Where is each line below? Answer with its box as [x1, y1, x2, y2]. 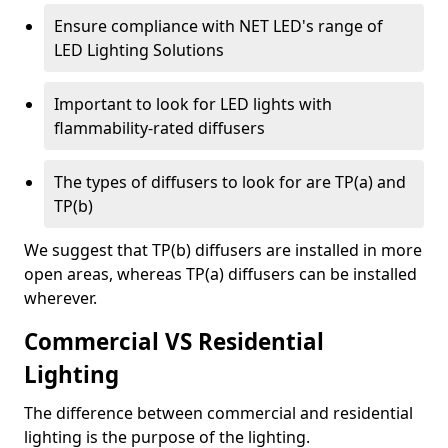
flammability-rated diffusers [54, 116, 265, 139]
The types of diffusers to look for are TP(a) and [54, 170, 406, 193]
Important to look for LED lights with [54, 92, 332, 115]
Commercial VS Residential [24, 325, 324, 357]
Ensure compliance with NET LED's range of [54, 14, 383, 37]
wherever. [24, 286, 97, 309]
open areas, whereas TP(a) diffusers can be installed [24, 262, 417, 285]
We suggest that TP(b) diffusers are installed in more [24, 238, 422, 261]
